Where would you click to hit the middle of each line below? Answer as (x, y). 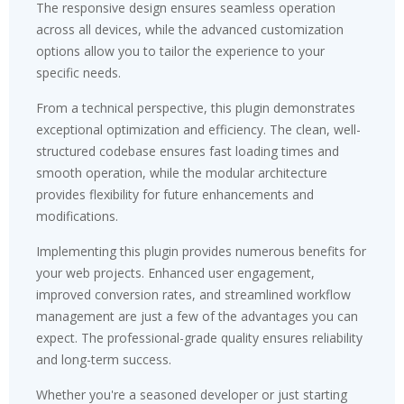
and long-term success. (104, 359)
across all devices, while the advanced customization (190, 29)
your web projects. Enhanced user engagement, (175, 273)
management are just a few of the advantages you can (197, 316)
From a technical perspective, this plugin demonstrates (196, 108)
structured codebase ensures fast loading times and (188, 151)
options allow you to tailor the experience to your (180, 51)
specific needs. (78, 73)
